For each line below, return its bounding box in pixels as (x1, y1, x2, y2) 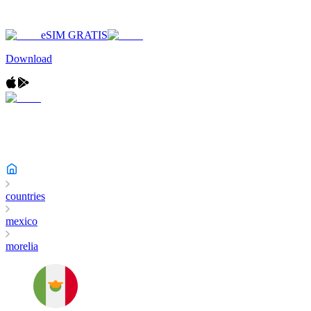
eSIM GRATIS (41, 29, 108, 41)
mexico (6, 215, 37, 227)
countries (6, 190, 45, 202)
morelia (6, 240, 38, 252)
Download (6, 53, 52, 65)
